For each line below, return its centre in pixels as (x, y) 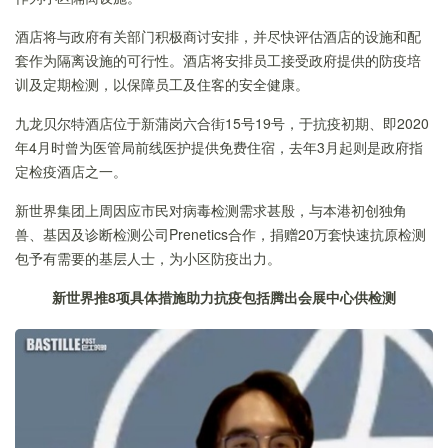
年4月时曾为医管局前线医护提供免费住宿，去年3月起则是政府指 (219, 146)
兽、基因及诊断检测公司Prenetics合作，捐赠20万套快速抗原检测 (220, 233)
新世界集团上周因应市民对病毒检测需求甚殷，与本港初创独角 (211, 209)
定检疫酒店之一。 (71, 170)
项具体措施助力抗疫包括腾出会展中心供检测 (256, 296)
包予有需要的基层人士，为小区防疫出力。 (148, 257)
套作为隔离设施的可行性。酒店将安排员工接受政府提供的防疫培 (218, 59)
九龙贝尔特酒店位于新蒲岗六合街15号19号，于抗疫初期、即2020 (222, 122)
